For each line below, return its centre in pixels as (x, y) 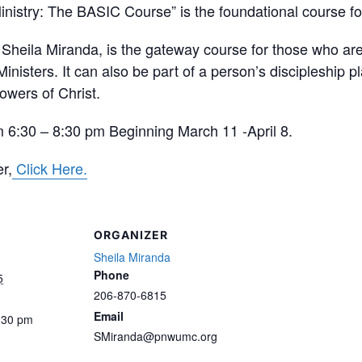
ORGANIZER (131, 235)
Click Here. (50, 168)
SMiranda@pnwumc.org (156, 337)
